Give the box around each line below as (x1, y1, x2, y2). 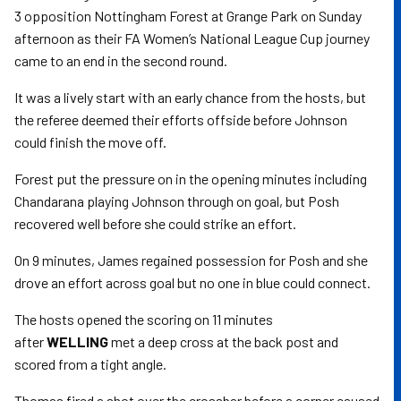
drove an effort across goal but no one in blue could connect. (14, 274, 371, 291)
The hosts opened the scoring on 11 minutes (14, 311, 273, 328)
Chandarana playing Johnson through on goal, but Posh (14, 192, 339, 209)
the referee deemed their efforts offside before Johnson (14, 111, 347, 128)
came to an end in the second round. (14, 52, 227, 69)
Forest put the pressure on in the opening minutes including (14, 170, 367, 187)
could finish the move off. (14, 133, 166, 150)
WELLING (47, 333, 111, 350)
